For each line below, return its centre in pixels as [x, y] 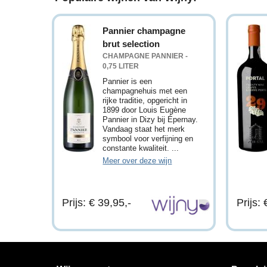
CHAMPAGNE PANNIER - [145, 55]
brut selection [131, 44]
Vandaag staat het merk [144, 129]
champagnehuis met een [145, 91]
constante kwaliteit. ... [141, 148]
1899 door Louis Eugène [145, 110]
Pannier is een [128, 81]
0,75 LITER [121, 66]
